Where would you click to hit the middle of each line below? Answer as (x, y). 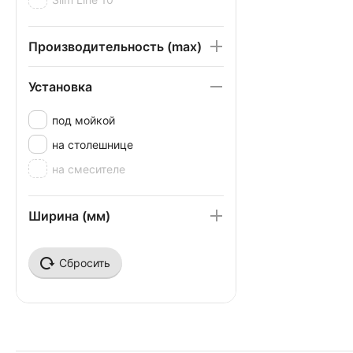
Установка (60, 87)
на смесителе (89, 169)
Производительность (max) (115, 46)
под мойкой (84, 120)
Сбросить (85, 263)
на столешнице (93, 144)
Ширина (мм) (69, 216)
